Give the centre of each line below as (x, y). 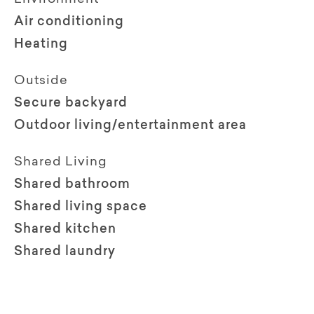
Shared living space (81, 207)
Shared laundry (65, 252)
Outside (41, 81)
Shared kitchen (65, 230)
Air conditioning (69, 22)
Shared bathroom (72, 185)
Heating (41, 45)
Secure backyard (71, 103)
